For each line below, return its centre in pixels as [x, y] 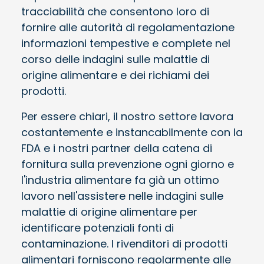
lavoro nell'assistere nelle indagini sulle [122, 196]
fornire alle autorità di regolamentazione [128, 27]
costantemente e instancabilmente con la [132, 132]
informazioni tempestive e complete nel [126, 43]
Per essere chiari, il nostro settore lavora [127, 116]
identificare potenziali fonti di [98, 227]
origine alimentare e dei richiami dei [115, 75]
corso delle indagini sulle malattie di [115, 59]
